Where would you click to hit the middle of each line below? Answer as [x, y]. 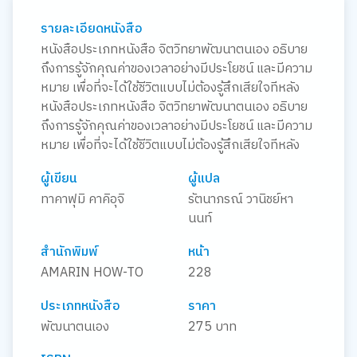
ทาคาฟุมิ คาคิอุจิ [82, 199]
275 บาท [212, 327]
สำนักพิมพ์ [69, 252]
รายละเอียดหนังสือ [91, 29]
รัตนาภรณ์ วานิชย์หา [241, 199]
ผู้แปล [204, 178]
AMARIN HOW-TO [92, 273]
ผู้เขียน [59, 178]
